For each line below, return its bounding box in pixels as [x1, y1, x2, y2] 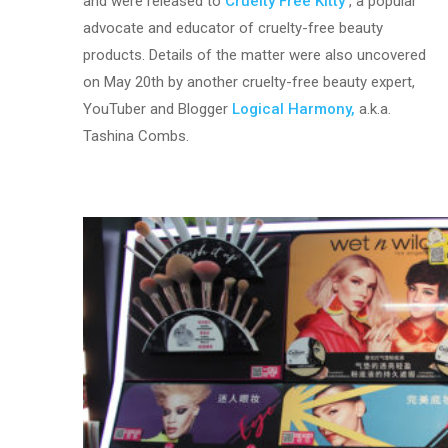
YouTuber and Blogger [83, 99, 233, 118]
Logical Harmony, [232, 99, 356, 118]
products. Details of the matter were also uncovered [83, 45, 427, 64]
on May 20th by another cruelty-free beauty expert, [83, 72, 416, 91]
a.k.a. [355, 99, 392, 118]
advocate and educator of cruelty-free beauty [83, 18, 384, 37]
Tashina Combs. [83, 126, 190, 145]
